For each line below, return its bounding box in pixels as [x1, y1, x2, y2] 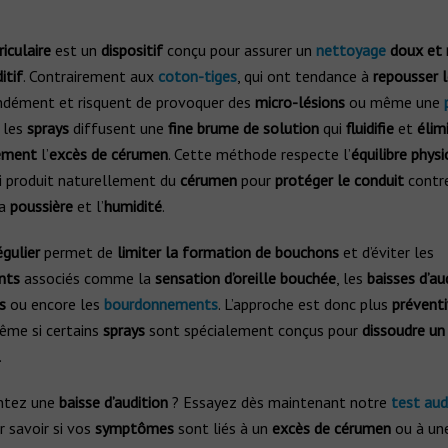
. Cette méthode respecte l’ [167, 144, 351, 164]
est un [50, 40, 101, 60]
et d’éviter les [338, 242, 434, 262]
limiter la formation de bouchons [116, 242, 339, 262]
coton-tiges [157, 66, 237, 86]
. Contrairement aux [22, 66, 158, 86]
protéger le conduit [274, 170, 404, 190]
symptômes [94, 418, 174, 438]
